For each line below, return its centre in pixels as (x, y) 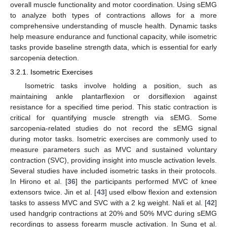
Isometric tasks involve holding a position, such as (121, 86)
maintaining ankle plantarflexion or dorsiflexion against (113, 97)
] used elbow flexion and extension (161, 192)
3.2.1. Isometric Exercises (51, 72)
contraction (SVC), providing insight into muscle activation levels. (113, 160)
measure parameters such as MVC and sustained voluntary (113, 150)
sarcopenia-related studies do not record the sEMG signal (113, 128)
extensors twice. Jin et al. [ (53, 192)
